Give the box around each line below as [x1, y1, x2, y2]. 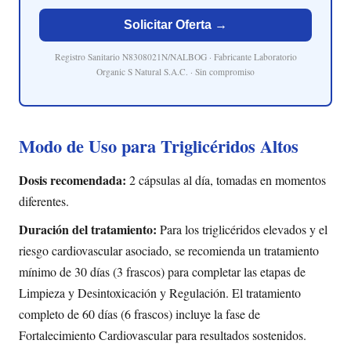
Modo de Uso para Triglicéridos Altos [19, 133, 299, 160]
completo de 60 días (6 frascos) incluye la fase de [19, 306, 260, 323]
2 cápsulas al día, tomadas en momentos [126, 171, 326, 188]
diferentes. [19, 192, 69, 209]
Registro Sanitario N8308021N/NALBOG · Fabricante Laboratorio [54, 50, 297, 63]
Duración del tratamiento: [19, 220, 157, 239]
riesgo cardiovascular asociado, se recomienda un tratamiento [19, 242, 319, 259]
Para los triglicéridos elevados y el [157, 221, 327, 238]
